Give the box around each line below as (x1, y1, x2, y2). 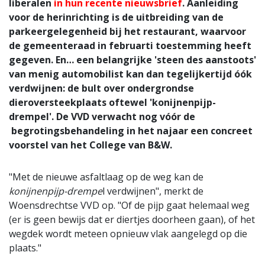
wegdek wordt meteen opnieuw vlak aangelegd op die (9, 227, 247, 240)
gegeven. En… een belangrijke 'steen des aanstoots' (9, 53, 256, 66)
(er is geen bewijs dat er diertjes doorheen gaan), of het (9, 212, 255, 226)
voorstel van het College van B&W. (9, 138, 172, 151)
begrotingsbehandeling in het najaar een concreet (9, 124, 253, 137)
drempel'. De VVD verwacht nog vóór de (9, 109, 195, 123)
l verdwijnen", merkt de (102, 184, 203, 198)
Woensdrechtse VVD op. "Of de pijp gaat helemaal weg (9, 198, 250, 212)
